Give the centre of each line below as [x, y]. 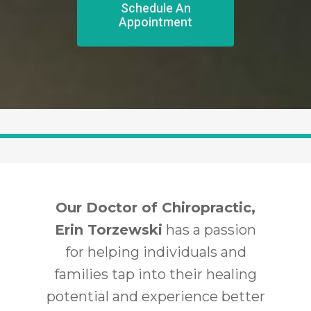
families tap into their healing [155, 275]
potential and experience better [155, 297]
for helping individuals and [155, 252]
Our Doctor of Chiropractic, [155, 208]
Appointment [155, 22]
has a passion [209, 230]
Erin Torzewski [109, 230]
